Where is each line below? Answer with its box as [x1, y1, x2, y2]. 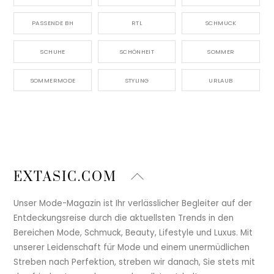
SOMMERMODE [29, 76, 76, 84]
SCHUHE [40, 48, 65, 56]
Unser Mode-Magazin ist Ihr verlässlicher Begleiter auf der [13, 197, 253, 209]
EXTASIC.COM [13, 168, 117, 185]
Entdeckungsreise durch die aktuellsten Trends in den [13, 212, 234, 224]
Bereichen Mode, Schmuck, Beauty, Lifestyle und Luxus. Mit [13, 226, 253, 239]
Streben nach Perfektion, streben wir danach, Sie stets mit [13, 256, 256, 268]
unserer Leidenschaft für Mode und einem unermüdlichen [13, 241, 250, 253]
